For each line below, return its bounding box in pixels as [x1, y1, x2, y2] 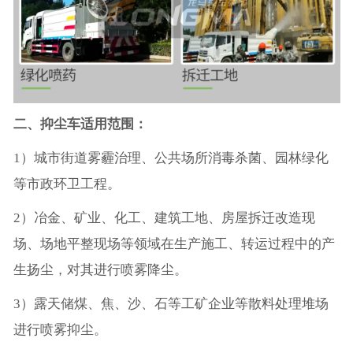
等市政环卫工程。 [13, 176, 121, 191]
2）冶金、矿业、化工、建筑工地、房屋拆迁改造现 [13, 210, 315, 225]
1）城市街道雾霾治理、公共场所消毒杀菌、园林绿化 [13, 150, 329, 165]
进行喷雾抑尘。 [13, 321, 107, 337]
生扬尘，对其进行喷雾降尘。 [13, 262, 188, 277]
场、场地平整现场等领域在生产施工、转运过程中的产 [13, 236, 335, 251]
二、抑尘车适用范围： [13, 116, 147, 132]
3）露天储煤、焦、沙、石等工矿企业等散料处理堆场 [13, 295, 329, 311]
